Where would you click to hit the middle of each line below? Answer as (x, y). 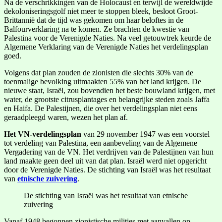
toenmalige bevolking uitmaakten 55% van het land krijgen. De (103, 82)
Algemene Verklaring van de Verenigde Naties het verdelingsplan (106, 47)
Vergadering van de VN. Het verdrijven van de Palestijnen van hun (109, 152)
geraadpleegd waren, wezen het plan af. (66, 117)
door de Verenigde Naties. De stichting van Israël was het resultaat (107, 170)
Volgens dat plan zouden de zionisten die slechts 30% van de (99, 73)
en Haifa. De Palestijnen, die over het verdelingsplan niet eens (101, 109)
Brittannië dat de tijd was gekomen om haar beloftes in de (94, 20)
